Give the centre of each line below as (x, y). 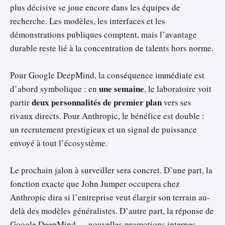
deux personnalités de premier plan (97, 102)
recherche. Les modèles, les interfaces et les (88, 21)
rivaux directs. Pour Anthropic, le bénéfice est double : (107, 116)
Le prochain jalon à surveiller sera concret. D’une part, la (111, 170)
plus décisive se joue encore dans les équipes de (95, 7)
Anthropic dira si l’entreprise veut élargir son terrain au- (110, 197)
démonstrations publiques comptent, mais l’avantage (103, 34)
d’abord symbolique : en (54, 88)
